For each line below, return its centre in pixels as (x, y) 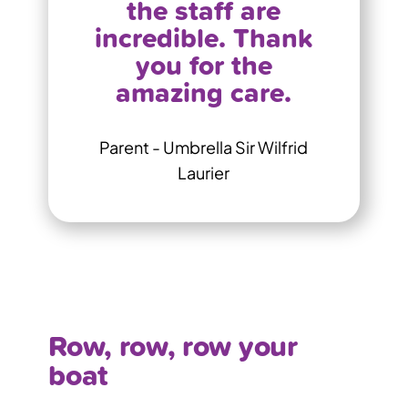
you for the (204, 64)
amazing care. (204, 92)
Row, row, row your (173, 345)
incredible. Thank (204, 37)
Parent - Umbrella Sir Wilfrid (204, 147)
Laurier (204, 172)
